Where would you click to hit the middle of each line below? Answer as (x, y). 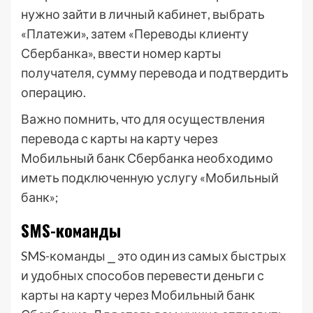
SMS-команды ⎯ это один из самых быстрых (154, 256)
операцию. (53, 93)
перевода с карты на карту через (119, 139)
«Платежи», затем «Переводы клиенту (135, 34)
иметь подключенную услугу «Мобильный (150, 178)
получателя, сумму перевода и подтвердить (155, 73)
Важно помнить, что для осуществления (143, 119)
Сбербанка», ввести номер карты (121, 53)
